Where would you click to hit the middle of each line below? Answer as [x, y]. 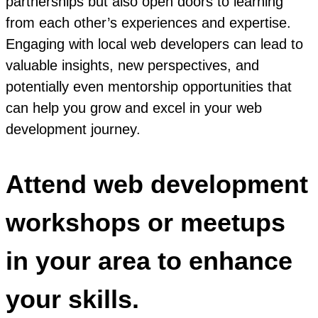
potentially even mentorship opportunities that [149, 87]
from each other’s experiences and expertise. [148, 23]
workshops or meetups [146, 223]
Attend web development [157, 185]
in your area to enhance [149, 261]
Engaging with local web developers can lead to [154, 44]
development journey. [73, 130]
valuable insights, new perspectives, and [132, 66]
